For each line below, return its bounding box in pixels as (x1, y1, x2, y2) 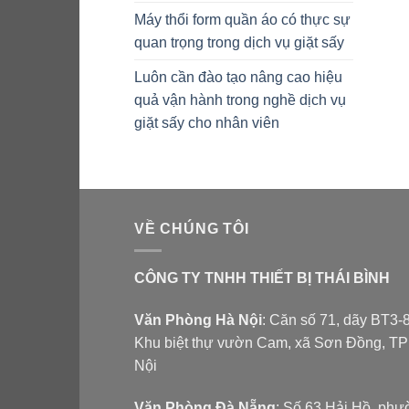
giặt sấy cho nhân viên (134, 114, 279, 131)
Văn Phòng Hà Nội (134, 312, 262, 329)
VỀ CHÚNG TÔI (134, 220, 249, 236)
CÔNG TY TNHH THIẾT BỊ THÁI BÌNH (134, 270, 390, 287)
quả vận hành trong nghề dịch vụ (134, 91, 346, 108)
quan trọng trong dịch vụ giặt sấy (134, 34, 344, 50)
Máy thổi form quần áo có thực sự (134, 11, 351, 27)
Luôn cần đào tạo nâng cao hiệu (134, 68, 342, 85)
